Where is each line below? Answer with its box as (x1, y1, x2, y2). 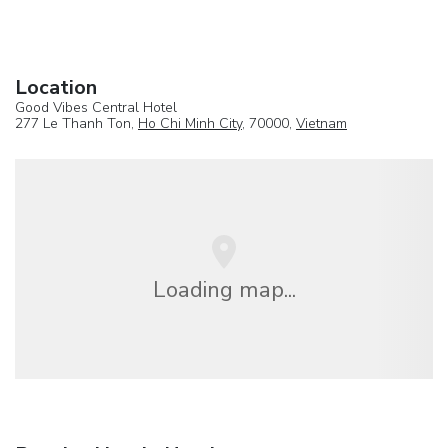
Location (15, 73, 97, 101)
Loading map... (152, 273, 296, 305)
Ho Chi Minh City (138, 113, 242, 133)
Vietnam (296, 113, 347, 133)
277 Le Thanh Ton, (15, 113, 138, 133)
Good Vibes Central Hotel (15, 97, 177, 117)
